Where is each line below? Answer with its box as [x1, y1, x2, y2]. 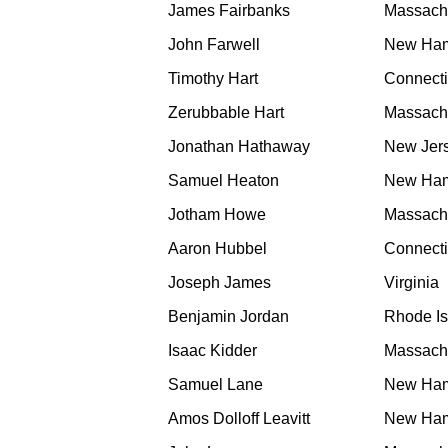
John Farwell [168, 36, 260, 54]
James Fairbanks [168, 2, 290, 20]
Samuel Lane [168, 376, 263, 394]
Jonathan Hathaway [168, 138, 310, 156]
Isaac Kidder [168, 342, 257, 360]
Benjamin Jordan [168, 308, 289, 326]
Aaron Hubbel [168, 240, 267, 258]
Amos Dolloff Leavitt [168, 410, 310, 428]
